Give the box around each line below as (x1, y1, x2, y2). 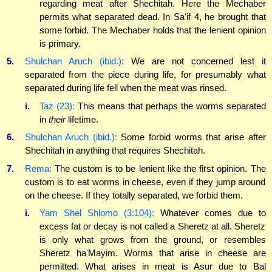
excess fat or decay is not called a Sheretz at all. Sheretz (39, 221, 266, 232)
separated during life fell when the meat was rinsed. (24, 83, 226, 93)
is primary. (39, 38, 81, 49)
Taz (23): (39, 100, 75, 111)
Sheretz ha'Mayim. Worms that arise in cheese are (39, 248, 266, 259)
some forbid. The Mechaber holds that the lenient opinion (39, 24, 266, 35)
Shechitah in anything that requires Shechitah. (24, 145, 205, 156)
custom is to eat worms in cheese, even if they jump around (24, 176, 266, 187)
